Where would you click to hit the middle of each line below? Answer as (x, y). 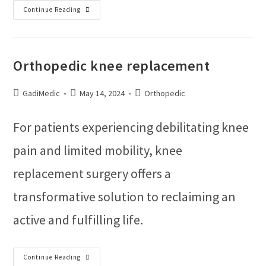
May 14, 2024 (102, 93)
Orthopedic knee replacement (112, 66)
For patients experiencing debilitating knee (131, 127)
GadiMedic (42, 93)
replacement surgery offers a (92, 173)
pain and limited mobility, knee (98, 150)
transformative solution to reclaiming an (125, 197)
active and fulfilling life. (78, 220)
